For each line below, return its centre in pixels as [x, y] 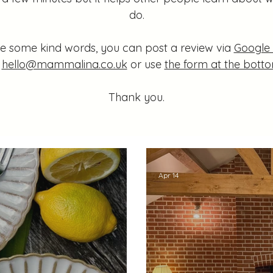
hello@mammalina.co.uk [64, 64]
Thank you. [136, 97]
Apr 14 [168, 175]
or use [146, 64]
